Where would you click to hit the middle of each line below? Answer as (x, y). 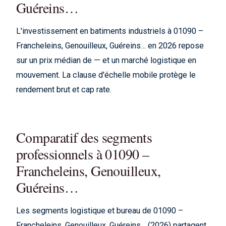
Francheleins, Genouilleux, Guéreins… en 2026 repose (110, 46)
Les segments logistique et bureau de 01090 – (100, 211)
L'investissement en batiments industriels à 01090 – (110, 31)
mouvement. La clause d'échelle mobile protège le (106, 75)
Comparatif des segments (84, 137)
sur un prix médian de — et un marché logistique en (106, 60)
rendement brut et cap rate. (64, 90)
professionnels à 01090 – (83, 154)
